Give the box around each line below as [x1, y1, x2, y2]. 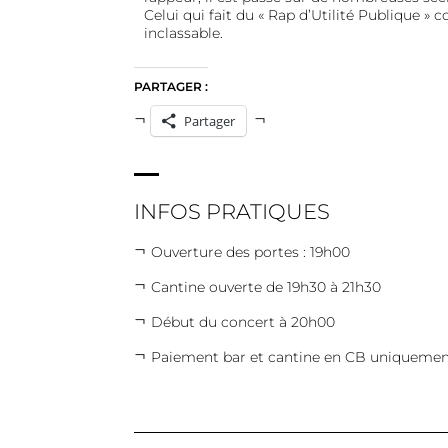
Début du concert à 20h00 [150, 313, 335, 332]
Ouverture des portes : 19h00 [150, 243, 350, 262]
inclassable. [143, 24, 223, 43]
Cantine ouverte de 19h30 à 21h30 [150, 278, 381, 297]
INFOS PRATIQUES [133, 199, 330, 225]
